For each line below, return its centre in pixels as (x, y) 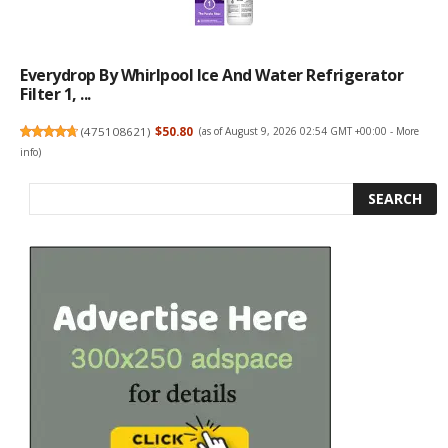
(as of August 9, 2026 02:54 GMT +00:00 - (297, 131)
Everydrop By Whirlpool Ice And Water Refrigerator (212, 75)
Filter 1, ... (55, 94)
